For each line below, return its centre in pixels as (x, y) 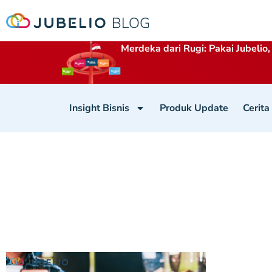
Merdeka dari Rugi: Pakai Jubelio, (196, 49)
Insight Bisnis (99, 108)
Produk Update (194, 108)
